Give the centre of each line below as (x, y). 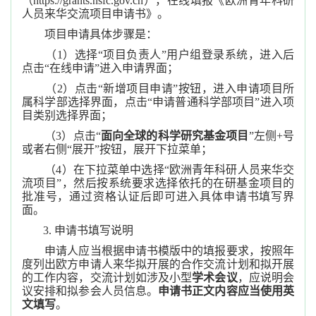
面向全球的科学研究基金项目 (175, 136)
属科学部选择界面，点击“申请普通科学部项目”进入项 (158, 102)
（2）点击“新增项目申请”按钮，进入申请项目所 (158, 89)
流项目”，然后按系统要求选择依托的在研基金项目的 (158, 183)
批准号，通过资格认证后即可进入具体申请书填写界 (158, 196)
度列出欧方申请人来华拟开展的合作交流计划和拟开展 (158, 264)
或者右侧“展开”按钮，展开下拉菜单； (117, 149)
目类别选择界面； (67, 115)
